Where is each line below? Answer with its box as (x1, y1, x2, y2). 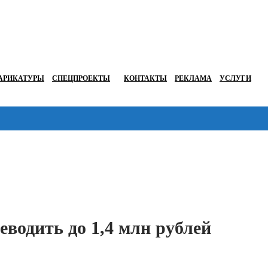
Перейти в (219, 140, 264, 151)
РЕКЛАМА (175, 74, 212, 83)
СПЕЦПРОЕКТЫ (52, 74, 110, 83)
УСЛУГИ (220, 74, 251, 83)
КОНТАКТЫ (124, 74, 167, 83)
